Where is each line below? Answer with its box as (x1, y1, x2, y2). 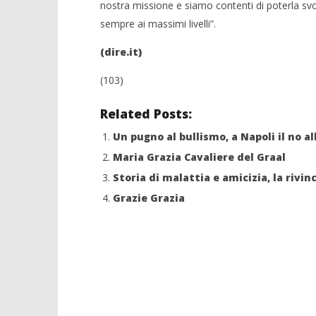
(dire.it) (99, 45, 142, 59)
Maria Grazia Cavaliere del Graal (112, 150, 286, 164)
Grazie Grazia (112, 191, 185, 205)
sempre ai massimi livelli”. (99, 17, 216, 31)
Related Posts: (99, 105, 192, 123)
